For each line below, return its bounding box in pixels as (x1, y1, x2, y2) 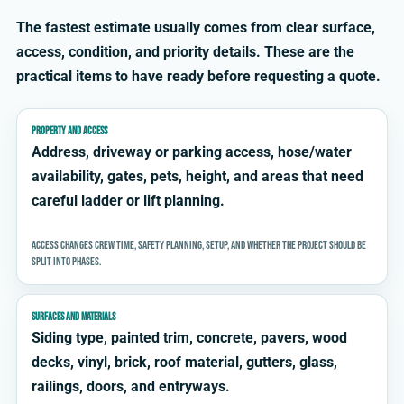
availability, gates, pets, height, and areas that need (32, 168, 363, 186)
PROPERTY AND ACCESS (32, 124, 107, 139)
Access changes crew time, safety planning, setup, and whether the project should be (32, 238, 366, 253)
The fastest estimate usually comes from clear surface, (16, 19, 375, 37)
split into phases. (32, 254, 101, 270)
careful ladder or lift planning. (32, 192, 225, 210)
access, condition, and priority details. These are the (16, 43, 354, 61)
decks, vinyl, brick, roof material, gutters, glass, (32, 353, 337, 372)
